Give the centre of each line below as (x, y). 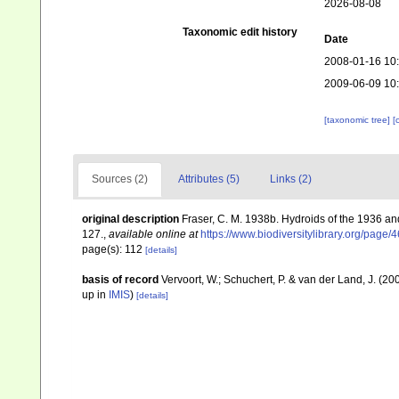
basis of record (120, 280)
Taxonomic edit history (240, 32)
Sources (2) (120, 179)
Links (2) (291, 179)
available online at (153, 234)
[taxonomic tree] (358, 120)
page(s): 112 (114, 249)
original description (130, 219)
